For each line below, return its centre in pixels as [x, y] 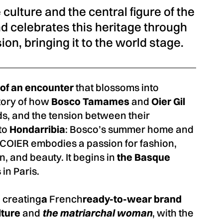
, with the [173, 213]
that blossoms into [116, 87]
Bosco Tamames [90, 101]
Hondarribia [37, 129]
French [65, 199]
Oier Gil [168, 101]
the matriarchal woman [97, 213]
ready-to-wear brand [132, 199]
